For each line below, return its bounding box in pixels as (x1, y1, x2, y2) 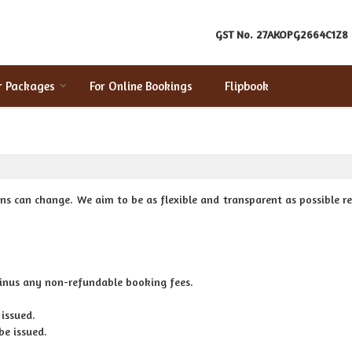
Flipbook (225, 79, 269, 93)
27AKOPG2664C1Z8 (256, 27, 348, 42)
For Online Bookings (90, 79, 192, 93)
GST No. (215, 27, 253, 42)
